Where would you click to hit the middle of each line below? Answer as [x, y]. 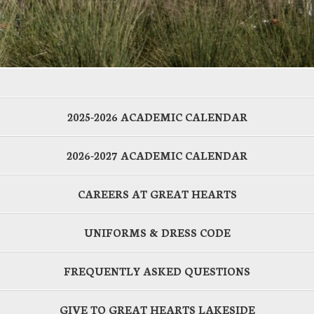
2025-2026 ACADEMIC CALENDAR [157, 117]
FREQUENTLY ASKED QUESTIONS [157, 271]
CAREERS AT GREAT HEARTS [157, 194]
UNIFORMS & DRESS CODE [157, 232]
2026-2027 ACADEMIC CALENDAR [157, 155]
